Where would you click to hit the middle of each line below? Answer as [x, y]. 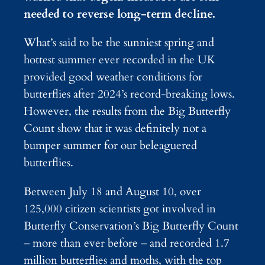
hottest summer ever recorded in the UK [119, 60]
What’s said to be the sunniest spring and [119, 43]
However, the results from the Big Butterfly [127, 112]
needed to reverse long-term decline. [119, 14]
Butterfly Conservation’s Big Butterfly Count [131, 226]
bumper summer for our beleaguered [110, 146]
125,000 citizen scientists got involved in [120, 209]
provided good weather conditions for [113, 77]
